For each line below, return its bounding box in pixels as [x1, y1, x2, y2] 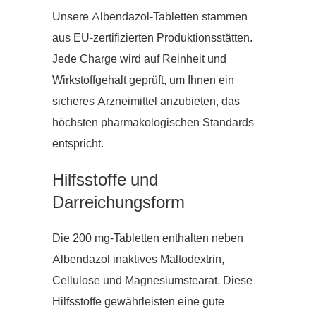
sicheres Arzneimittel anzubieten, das [52, 93, 240, 109]
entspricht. [52, 135, 104, 152]
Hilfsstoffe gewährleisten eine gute [52, 293, 224, 310]
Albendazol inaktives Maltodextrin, [52, 251, 224, 267]
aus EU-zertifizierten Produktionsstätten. [52, 30, 253, 46]
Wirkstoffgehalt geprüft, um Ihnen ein [52, 72, 234, 88]
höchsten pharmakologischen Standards [52, 114, 254, 130]
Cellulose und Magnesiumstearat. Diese [52, 272, 253, 288]
